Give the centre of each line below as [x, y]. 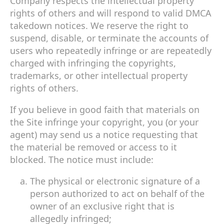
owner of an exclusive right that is [102, 206]
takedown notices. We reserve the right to [99, 25]
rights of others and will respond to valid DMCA [111, 13]
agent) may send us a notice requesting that [104, 134]
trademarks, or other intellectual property [99, 75]
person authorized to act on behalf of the [117, 193]
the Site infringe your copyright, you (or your [104, 122]
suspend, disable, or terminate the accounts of [109, 38]
